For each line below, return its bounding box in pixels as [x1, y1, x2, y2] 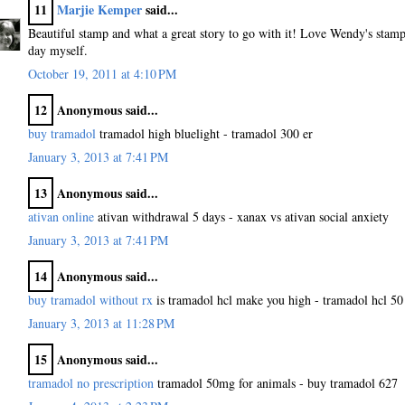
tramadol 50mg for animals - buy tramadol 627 [154, 373, 398, 391]
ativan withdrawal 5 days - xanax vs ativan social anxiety [94, 207, 389, 225]
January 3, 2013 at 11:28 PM [28, 314, 174, 332]
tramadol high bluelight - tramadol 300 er [96, 124, 313, 142]
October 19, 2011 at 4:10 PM [28, 64, 176, 82]
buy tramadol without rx [28, 290, 153, 308]
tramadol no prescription [28, 373, 154, 391]
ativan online [28, 207, 94, 225]
